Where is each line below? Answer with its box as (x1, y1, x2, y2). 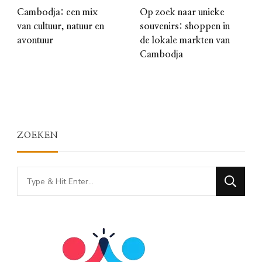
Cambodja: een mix (17, 8, 98, 18)
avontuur (17, 36, 53, 46)
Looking (16, 168, 54, 182)
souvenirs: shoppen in (140, 22, 230, 32)
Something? (16, 204, 74, 219)
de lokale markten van (140, 36, 230, 46)
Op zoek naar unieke (140, 8, 225, 18)
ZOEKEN (17, 131, 58, 140)
